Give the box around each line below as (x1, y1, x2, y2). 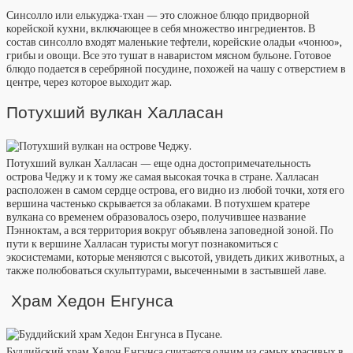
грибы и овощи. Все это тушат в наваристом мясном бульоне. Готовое (6, 49, 331, 63)
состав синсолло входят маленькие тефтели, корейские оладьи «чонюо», (6, 35, 342, 50)
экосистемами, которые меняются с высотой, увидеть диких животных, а (6, 251, 344, 265)
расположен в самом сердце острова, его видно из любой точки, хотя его (6, 184, 344, 198)
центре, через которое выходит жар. (6, 76, 174, 90)
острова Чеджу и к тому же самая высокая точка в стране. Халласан (6, 170, 319, 184)
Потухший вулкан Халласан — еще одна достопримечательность (6, 157, 310, 171)
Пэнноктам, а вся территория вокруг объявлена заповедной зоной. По (6, 224, 333, 238)
